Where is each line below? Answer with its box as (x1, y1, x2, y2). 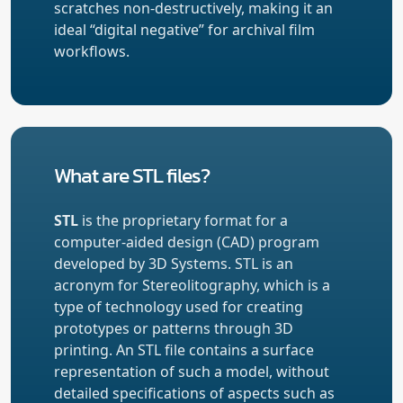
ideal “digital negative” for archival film (54, 19, 315, 40)
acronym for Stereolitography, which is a (54, 274, 330, 295)
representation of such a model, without (54, 361, 329, 381)
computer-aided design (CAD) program (54, 231, 319, 252)
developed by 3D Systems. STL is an (54, 253, 293, 273)
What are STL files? (54, 158, 210, 191)
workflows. (54, 40, 130, 61)
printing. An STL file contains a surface (54, 339, 314, 360)
